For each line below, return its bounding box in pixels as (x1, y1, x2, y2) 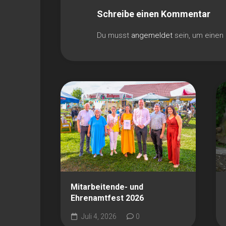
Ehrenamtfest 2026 (71, 193, 144, 203)
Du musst (97, 31, 131, 40)
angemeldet (131, 31, 173, 40)
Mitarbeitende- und (71, 182, 143, 192)
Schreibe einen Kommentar (97, 9, 210, 19)
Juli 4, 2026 (80, 212, 117, 220)
